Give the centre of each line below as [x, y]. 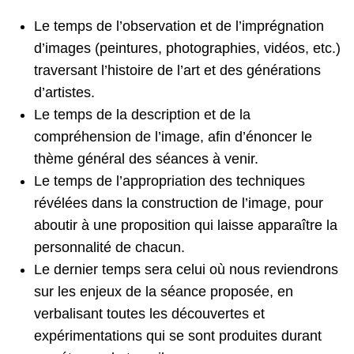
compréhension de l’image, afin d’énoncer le [173, 136]
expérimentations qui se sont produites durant [178, 335]
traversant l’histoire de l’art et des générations [178, 70]
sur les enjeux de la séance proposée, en [164, 291]
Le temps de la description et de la [143, 114]
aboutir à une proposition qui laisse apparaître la [186, 225]
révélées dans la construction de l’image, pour [179, 203]
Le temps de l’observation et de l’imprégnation [179, 26]
